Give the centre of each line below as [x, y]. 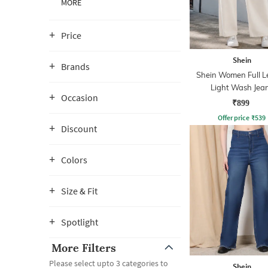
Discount [79, 129]
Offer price [234, 117]
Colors [74, 160]
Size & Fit [79, 191]
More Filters [84, 248]
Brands [75, 66]
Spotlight [80, 222]
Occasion [80, 98]
